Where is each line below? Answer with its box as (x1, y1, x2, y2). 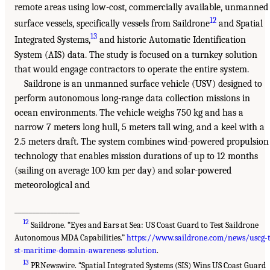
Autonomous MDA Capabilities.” (14, 232, 127, 243)
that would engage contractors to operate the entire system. (14, 63, 249, 75)
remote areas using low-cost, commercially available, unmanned (14, 2, 268, 13)
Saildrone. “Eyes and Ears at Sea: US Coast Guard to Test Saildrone (29, 219, 259, 230)
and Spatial (216, 18, 263, 30)
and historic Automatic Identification (97, 34, 246, 46)
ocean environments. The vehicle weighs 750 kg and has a (14, 107, 243, 118)
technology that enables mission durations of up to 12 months (14, 150, 258, 162)
